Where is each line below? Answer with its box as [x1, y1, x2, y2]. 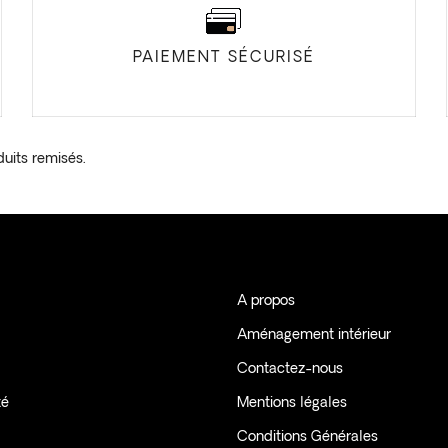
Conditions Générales [236, 430, 378, 445]
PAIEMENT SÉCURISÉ [132, 49, 315, 66]
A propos [236, 294, 295, 309]
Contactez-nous [236, 362, 343, 377]
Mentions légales [236, 396, 347, 411]
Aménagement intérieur [236, 328, 391, 343]
